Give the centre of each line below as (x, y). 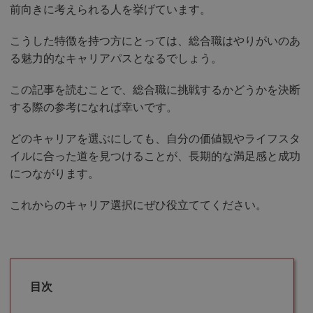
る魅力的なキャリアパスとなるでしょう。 (116, 58)
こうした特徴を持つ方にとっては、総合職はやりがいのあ (155, 41)
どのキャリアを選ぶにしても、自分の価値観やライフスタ (155, 138)
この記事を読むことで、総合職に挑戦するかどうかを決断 (155, 89)
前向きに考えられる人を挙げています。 (110, 9)
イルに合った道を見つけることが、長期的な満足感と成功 (155, 156)
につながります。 (54, 173)
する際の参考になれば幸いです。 (94, 107)
